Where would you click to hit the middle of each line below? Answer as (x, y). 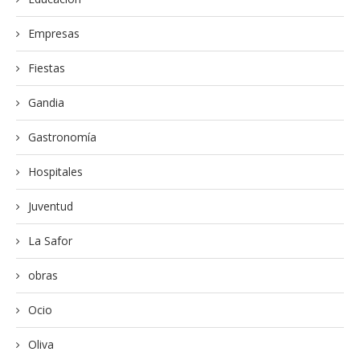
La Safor (50, 240)
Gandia (46, 102)
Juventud (51, 206)
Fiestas (47, 67)
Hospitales (55, 171)
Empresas (54, 33)
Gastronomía (62, 137)
